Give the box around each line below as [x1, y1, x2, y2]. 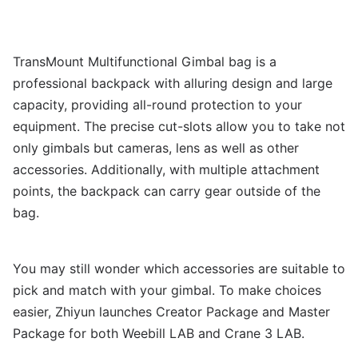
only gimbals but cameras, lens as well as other [13, 140, 299, 156]
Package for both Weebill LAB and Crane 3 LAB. [13, 325, 304, 341]
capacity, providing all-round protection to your [13, 97, 302, 113]
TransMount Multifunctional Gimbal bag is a [13, 54, 276, 70]
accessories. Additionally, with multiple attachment [13, 161, 320, 177]
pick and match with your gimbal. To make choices [13, 282, 321, 298]
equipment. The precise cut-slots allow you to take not [13, 118, 345, 134]
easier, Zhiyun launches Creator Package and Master [13, 304, 330, 320]
